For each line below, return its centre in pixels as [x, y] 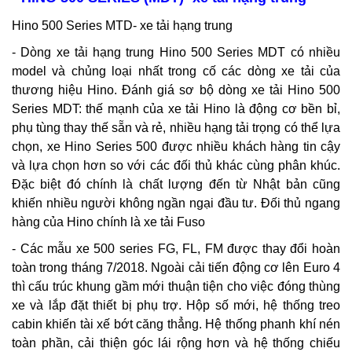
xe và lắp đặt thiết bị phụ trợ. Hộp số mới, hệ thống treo [176, 305]
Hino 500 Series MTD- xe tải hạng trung [122, 25]
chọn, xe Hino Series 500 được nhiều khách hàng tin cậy [176, 146]
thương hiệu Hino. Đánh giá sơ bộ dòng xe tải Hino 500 [176, 90]
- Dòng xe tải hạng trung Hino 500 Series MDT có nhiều [176, 52]
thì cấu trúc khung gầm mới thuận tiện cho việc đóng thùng [176, 286]
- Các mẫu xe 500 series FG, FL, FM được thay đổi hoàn [176, 248]
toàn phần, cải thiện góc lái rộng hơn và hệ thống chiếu [176, 343]
